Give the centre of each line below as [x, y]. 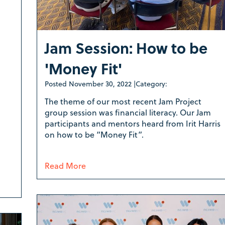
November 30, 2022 [100, 83]
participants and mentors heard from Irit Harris [132, 123]
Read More [65, 165]
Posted [57, 83]
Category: [151, 83]
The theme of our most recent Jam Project [123, 101]
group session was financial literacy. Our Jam [128, 112]
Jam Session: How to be [126, 47]
